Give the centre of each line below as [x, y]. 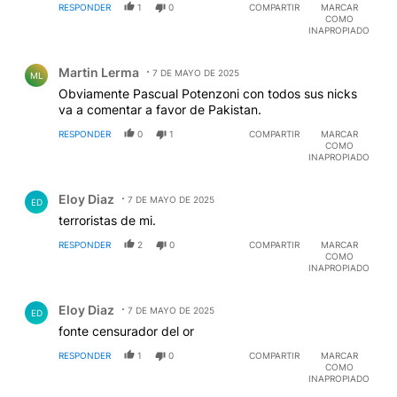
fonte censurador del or [126, 331]
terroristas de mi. [107, 221]
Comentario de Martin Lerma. [113, 59]
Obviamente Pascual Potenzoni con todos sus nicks [208, 94]
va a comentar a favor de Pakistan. [160, 110]
